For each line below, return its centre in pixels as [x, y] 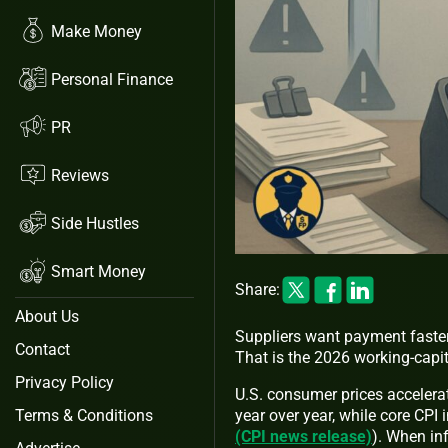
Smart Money [98, 271]
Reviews [80, 175]
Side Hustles [95, 223]
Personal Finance [112, 79]
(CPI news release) [303, 436]
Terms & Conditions [84, 415]
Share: [257, 290]
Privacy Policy [64, 382]
